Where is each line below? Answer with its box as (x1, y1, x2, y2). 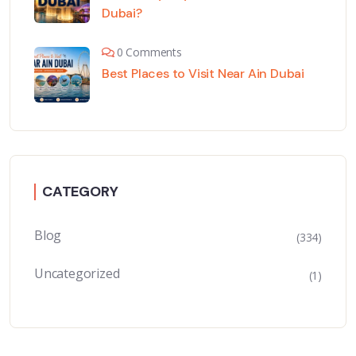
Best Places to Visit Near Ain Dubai (102, 65, 304, 83)
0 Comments (116, 44, 182, 60)
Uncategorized (34, 265, 120, 283)
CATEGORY (42, 182, 118, 202)
